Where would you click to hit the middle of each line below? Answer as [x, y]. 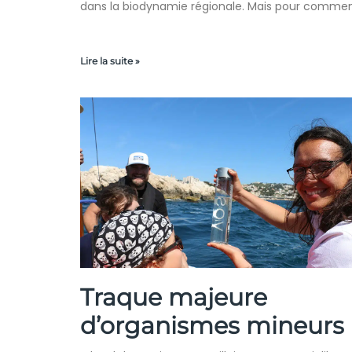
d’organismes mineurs [212, 326]
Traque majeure [174, 298]
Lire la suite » [110, 61]
